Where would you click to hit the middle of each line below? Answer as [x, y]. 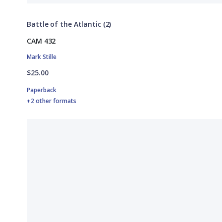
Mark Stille [42, 56]
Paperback [42, 90]
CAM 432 [41, 41]
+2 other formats [52, 101]
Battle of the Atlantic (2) [69, 24]
